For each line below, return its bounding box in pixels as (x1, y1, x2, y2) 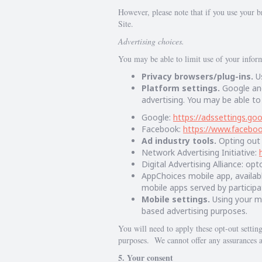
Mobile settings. (142, 194, 212, 205)
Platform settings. (142, 82, 220, 94)
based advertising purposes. (142, 205, 247, 216)
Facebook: (142, 123, 183, 135)
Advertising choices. (118, 36, 184, 47)
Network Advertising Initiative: (142, 147, 259, 158)
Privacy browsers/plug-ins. (142, 71, 253, 82)
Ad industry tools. (142, 135, 216, 146)
